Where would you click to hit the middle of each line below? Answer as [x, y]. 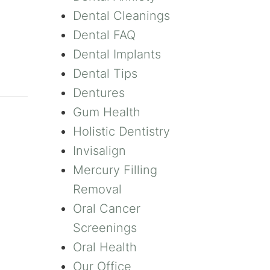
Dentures [99, 93]
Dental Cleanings [121, 16]
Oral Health [105, 247]
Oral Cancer [107, 209]
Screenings [105, 228]
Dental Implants [117, 55]
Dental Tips [105, 74]
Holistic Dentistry [121, 132]
